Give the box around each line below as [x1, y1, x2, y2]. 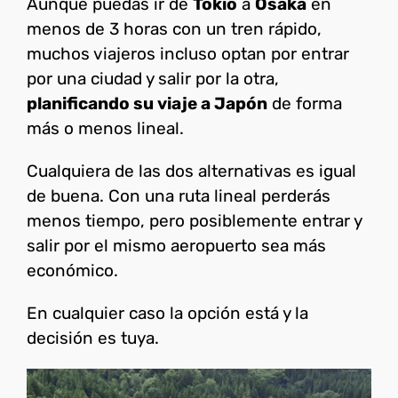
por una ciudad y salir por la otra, [27, 68, 279, 89]
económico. [27, 259, 118, 281]
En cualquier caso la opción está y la [27, 302, 308, 323]
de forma [267, 92, 342, 114]
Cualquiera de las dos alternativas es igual [27, 160, 356, 181]
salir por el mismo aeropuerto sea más [27, 235, 326, 256]
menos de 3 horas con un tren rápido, [27, 18, 322, 39]
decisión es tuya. [27, 327, 159, 348]
